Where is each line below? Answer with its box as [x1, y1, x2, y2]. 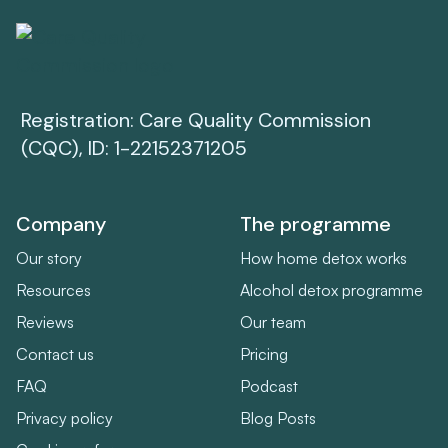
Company [16, 210, 106, 237]
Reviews [16, 311, 74, 332]
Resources [16, 279, 91, 300]
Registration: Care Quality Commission [21, 106, 371, 133]
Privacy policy [16, 407, 113, 428]
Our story [16, 247, 82, 268]
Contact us [16, 343, 94, 364]
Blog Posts [240, 407, 316, 428]
